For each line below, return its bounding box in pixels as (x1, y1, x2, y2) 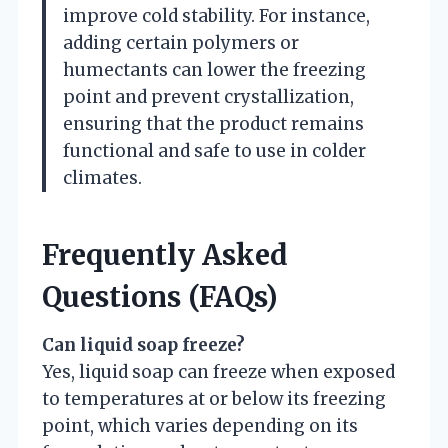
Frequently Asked (42, 236, 288, 273)
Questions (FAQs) (42, 278, 278, 315)
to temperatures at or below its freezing (42, 387, 386, 410)
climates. (63, 166, 142, 189)
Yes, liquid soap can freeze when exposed (42, 360, 395, 383)
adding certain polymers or (63, 31, 299, 54)
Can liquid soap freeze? (42, 333, 245, 356)
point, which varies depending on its (42, 414, 358, 437)
